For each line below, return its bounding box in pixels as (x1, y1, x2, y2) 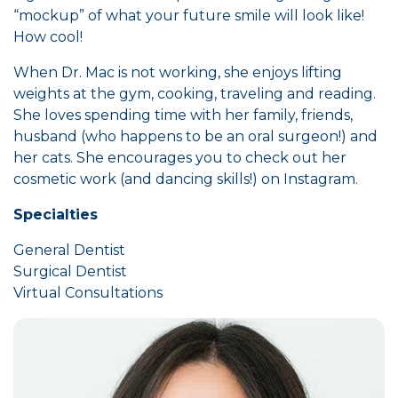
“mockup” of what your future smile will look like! (13, 7, 364, 24)
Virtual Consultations (13, 284, 163, 301)
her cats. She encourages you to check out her (13, 149, 346, 166)
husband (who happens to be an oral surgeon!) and (13, 128, 378, 145)
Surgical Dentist (13, 263, 127, 280)
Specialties (13, 206, 98, 223)
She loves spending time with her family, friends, (13, 107, 353, 123)
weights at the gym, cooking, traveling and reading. (13, 85, 376, 102)
